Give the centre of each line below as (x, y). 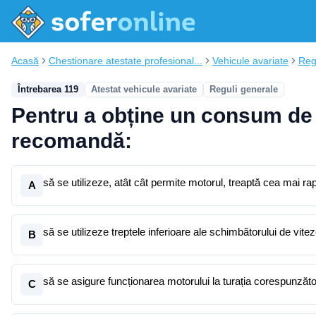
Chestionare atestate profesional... (126, 61)
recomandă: (72, 141)
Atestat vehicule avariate (144, 89)
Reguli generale (244, 89)
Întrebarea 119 (48, 89)
